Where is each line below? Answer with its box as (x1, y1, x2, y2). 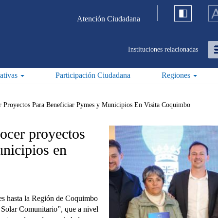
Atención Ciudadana (76, 15, 140, 23)
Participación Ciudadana (55, 71, 130, 79)
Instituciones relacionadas (127, 46, 198, 53)
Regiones (161, 71, 192, 79)
